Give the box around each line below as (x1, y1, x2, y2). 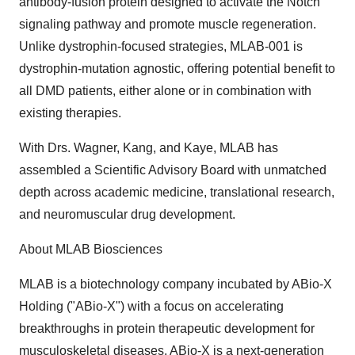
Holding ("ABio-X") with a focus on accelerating (19, 300, 284, 314)
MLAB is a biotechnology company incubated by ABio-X (19, 277, 332, 292)
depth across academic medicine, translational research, (19, 185, 334, 200)
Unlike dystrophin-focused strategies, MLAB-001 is (19, 40, 303, 54)
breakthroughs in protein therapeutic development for (19, 322, 315, 336)
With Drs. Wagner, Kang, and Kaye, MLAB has (19, 141, 278, 155)
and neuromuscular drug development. (19, 208, 235, 222)
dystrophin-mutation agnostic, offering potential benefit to (19, 62, 335, 76)
